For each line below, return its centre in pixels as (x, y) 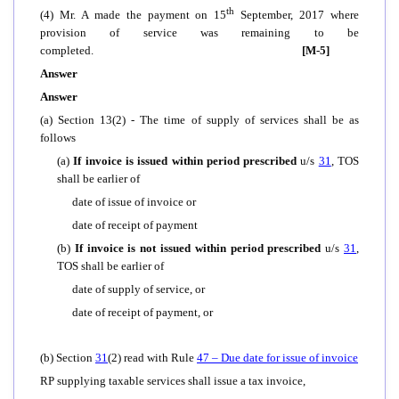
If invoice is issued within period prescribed (187, 160)
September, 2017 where (297, 14)
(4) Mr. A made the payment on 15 (134, 14)
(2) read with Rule (152, 357)
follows (58, 137)
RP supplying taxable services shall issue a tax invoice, (173, 380)
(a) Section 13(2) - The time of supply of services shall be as (199, 119)
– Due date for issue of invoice (284, 357)
